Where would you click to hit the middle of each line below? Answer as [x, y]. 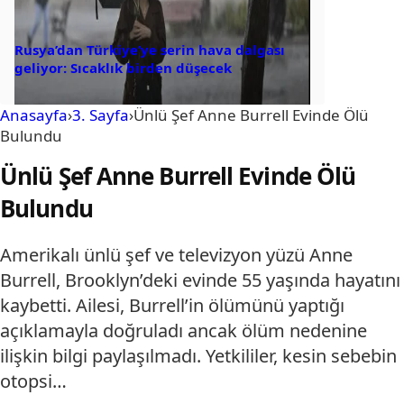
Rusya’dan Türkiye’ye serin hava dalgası [150, 50]
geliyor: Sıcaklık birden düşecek [123, 68]
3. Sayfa [101, 115]
